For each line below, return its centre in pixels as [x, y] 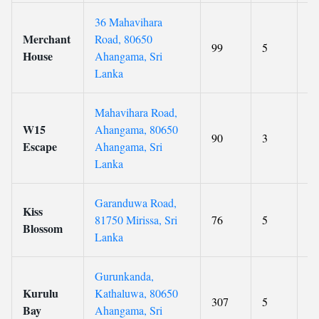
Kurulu [41, 293]
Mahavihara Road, [136, 112]
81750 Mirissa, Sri [136, 220]
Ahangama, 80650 [136, 129]
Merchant [47, 39]
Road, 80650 [124, 39]
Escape [40, 146]
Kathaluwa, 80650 [136, 293]
